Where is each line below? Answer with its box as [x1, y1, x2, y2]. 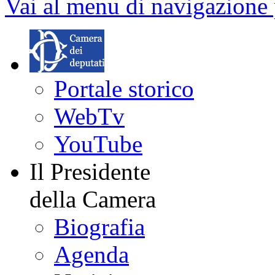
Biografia [54, 214, 145, 241]
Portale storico [54, 76, 194, 103]
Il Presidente [29, 158, 150, 185]
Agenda [54, 241, 129, 268]
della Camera [29, 186, 156, 213]
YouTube [54, 131, 142, 158]
